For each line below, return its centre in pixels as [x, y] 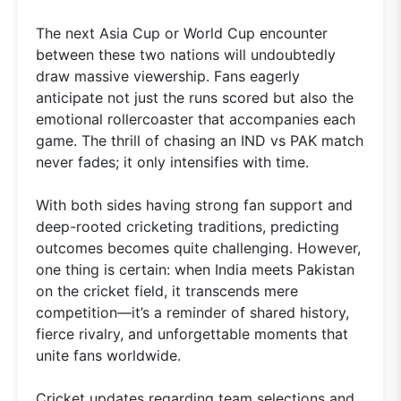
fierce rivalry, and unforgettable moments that [192, 334]
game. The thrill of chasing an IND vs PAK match [200, 141]
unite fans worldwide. [108, 356]
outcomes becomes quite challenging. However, [198, 248]
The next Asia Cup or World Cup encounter [182, 34]
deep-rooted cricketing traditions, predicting [188, 227]
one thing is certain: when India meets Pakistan [195, 270]
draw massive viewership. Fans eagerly [168, 77]
